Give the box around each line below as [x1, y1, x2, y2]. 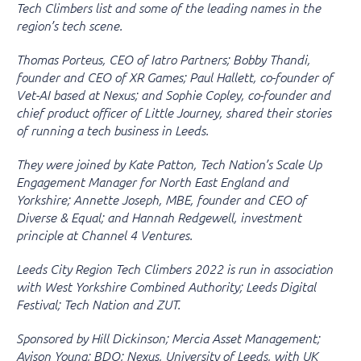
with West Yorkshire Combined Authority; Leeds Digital [16, 278, 316, 294]
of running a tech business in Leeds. [16, 122, 209, 138]
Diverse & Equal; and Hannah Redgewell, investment [16, 209, 301, 225]
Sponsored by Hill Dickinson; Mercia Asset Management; [16, 330, 320, 346]
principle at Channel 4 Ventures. [16, 226, 193, 243]
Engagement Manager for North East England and [16, 173, 288, 189]
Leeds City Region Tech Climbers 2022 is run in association [16, 260, 333, 276]
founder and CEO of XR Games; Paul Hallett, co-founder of [16, 68, 333, 85]
